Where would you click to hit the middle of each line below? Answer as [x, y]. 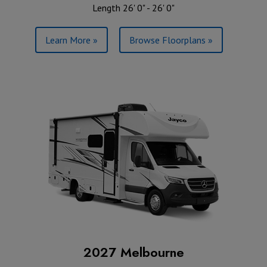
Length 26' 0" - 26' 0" [133, 7]
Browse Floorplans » [171, 40]
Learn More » [72, 40]
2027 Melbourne [133, 252]
